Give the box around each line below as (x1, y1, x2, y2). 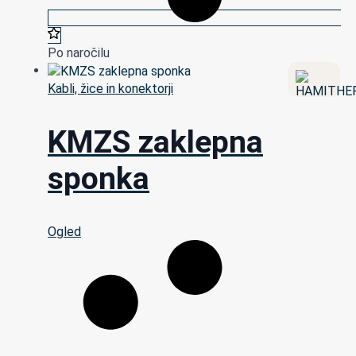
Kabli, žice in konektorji (48, 81, 173, 97)
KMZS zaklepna (48, 123, 263, 161)
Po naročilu (48, 45, 110, 61)
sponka (48, 160, 149, 197)
